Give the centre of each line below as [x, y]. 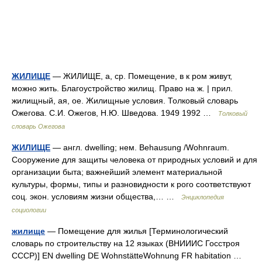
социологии [29, 210]
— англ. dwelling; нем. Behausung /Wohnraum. [140, 148]
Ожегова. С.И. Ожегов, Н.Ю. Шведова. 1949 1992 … [115, 113]
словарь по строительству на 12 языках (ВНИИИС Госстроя [126, 244]
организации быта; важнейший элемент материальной [117, 172]
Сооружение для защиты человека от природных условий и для [135, 160]
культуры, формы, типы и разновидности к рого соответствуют [131, 185]
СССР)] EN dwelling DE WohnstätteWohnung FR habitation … [129, 256]
